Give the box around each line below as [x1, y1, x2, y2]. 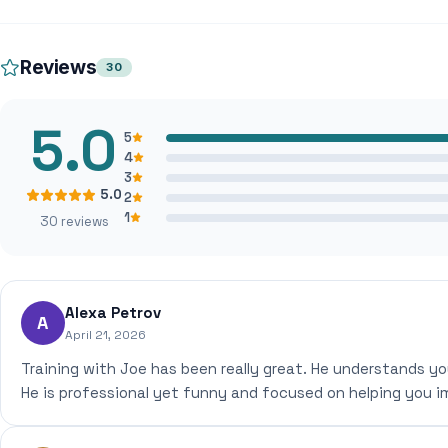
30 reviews [39, 213, 109, 230]
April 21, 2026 [65, 327, 146, 343]
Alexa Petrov [65, 303, 161, 322]
